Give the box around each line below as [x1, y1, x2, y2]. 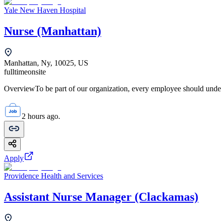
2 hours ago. [22, 111, 60, 120]
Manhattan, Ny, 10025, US [4, 58, 88, 67]
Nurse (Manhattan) [4, 25, 101, 38]
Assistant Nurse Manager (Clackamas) [4, 190, 198, 203]
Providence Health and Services [4, 171, 103, 180]
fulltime [4, 67, 28, 76]
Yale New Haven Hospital [4, 6, 86, 15]
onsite [28, 67, 46, 76]
